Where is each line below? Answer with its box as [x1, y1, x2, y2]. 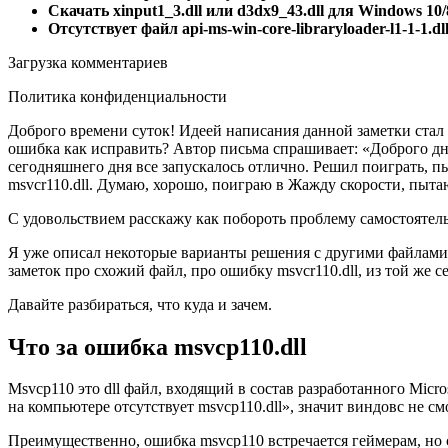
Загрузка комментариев [8, 53, 168, 71]
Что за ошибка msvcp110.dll [8, 333, 307, 360]
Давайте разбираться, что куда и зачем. [8, 295, 272, 313]
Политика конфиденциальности [8, 87, 227, 105]
